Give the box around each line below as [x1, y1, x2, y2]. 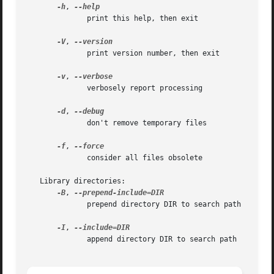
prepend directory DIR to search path [27, 200, 62, 209]
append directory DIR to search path [27, 235, 62, 244]
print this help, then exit [27, 14, 62, 23]
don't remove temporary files [27, 119, 62, 128]
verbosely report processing [27, 84, 62, 93]
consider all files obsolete [27, 154, 62, 163]
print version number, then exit [27, 49, 62, 58]
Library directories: [27, 177, 126, 186]
